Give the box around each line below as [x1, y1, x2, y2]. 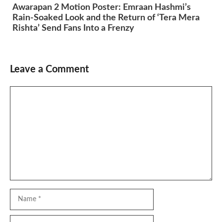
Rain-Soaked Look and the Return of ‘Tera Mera [12, 13, 200, 23]
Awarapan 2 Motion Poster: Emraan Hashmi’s [12, 3, 191, 12]
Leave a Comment [10, 64, 89, 75]
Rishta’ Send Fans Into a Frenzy [12, 24, 134, 33]
